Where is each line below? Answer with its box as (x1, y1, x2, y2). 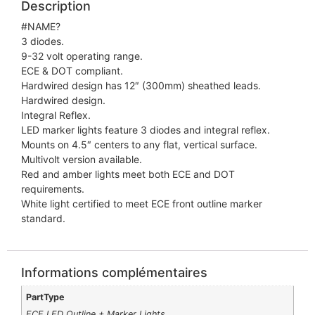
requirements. (21, 183, 84, 195)
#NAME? (21, 20, 60, 33)
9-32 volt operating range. (21, 50, 143, 63)
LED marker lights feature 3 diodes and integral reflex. (21, 124, 270, 136)
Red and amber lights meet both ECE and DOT (21, 168, 235, 181)
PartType (26, 291, 65, 302)
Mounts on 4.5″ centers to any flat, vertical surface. (21, 139, 257, 151)
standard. (21, 212, 65, 225)
